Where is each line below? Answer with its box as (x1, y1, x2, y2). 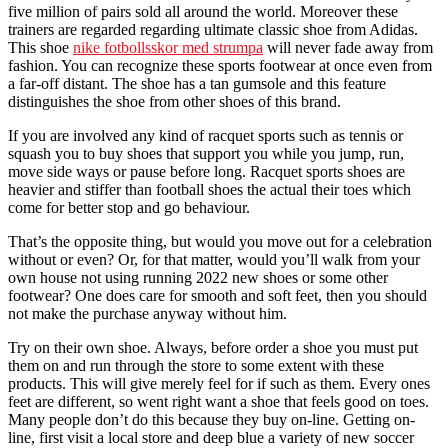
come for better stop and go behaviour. (8, 198, 250, 216)
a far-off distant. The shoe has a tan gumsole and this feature (8, 74, 386, 92)
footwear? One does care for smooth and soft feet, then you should (8, 286, 427, 304)
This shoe (8, 38, 73, 56)
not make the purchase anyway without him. (8, 304, 287, 322)
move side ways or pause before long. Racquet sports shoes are (8, 162, 405, 180)
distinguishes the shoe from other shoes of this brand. (8, 92, 341, 110)
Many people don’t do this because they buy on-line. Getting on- (8, 410, 415, 428)
